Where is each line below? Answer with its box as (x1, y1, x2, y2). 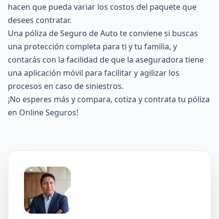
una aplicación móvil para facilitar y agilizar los (8, 67, 179, 78)
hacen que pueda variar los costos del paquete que (8, 1, 197, 12)
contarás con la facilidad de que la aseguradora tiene (8, 54, 204, 65)
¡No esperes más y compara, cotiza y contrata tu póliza (8, 94, 210, 105)
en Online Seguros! (8, 107, 78, 118)
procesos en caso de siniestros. (8, 81, 124, 91)
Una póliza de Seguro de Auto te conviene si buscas (8, 28, 198, 39)
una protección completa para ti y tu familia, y (8, 41, 177, 52)
